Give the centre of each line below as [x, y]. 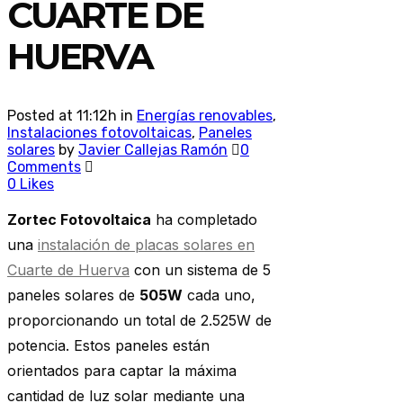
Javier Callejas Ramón [153, 150]
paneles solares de [73, 296]
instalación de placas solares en [146, 245]
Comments [44, 167]
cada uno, [219, 296]
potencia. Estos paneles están [108, 346]
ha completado [204, 220]
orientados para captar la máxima [122, 371]
